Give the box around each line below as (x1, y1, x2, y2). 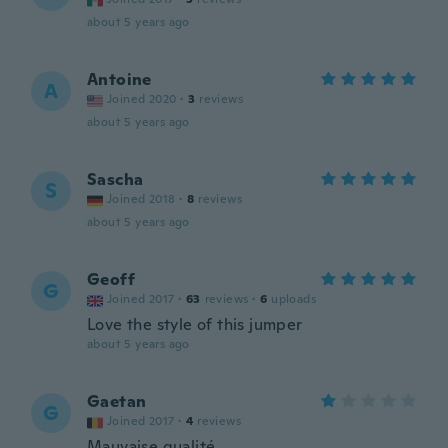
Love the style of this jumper (87, 314, 303, 335)
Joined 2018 (107, 191, 176, 207)
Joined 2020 (107, 91, 177, 107)
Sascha (87, 169, 144, 190)
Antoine (87, 69, 152, 90)
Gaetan (87, 391, 147, 412)
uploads (271, 291, 317, 307)
